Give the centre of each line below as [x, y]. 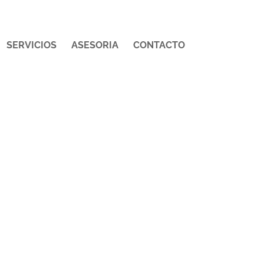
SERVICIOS [31, 45]
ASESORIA [95, 45]
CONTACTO [159, 45]
